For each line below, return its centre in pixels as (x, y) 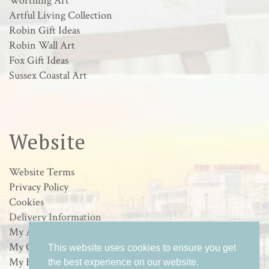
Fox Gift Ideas (39, 60)
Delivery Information (55, 217)
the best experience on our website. (123, 262)
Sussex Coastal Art (48, 75)
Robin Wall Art (42, 45)
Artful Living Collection (61, 15)
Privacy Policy (39, 187)
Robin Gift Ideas (44, 30)
